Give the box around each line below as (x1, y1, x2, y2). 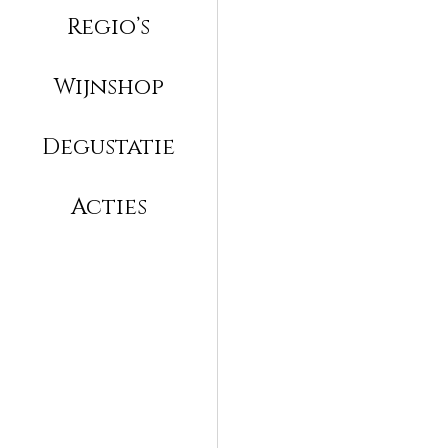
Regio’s (67, 11, 150, 42)
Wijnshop (53, 71, 164, 102)
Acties (70, 191, 147, 222)
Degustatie (42, 131, 175, 162)
